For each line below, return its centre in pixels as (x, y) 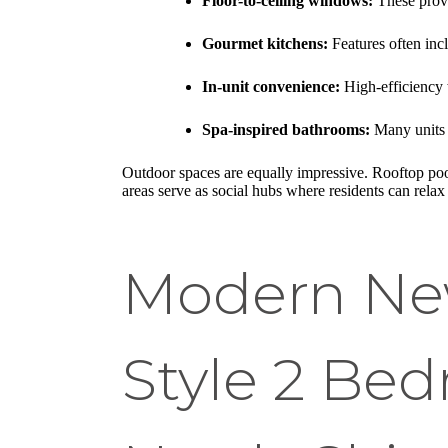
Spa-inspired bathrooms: (286, 129)
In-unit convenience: (271, 86)
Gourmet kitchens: (265, 43)
